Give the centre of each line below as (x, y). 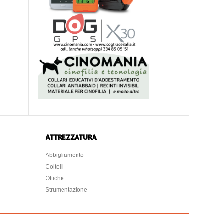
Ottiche (54, 178)
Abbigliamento (64, 155)
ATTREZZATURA (71, 137)
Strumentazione (66, 190)
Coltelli (54, 166)
